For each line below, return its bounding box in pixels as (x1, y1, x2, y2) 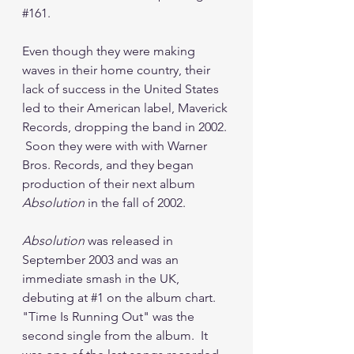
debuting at (22, 289, 91, 305)
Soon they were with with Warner (22, 137, 210, 153)
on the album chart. (104, 289, 222, 305)
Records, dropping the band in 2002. (22, 119, 230, 134)
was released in (85, 232, 176, 248)
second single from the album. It (22, 327, 211, 343)
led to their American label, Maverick (22, 100, 231, 115)
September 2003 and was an (22, 251, 182, 267)
